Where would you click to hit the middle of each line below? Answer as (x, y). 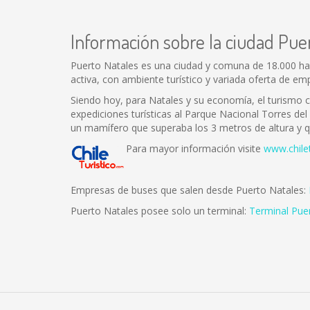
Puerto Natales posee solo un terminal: (160, 211)
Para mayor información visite (195, 148)
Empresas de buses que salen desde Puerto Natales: (190, 190)
